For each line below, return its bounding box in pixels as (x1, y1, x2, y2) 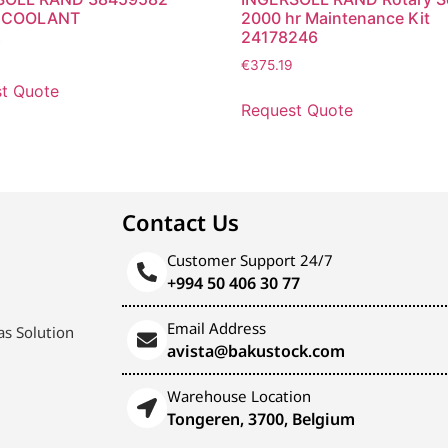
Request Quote (240, 99, 353, 120)
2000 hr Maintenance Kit (240, 8, 430, 29)
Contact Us (122, 207, 239, 237)
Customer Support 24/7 (167, 249, 333, 270)
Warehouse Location (167, 385, 311, 406)
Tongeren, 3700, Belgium (167, 407, 355, 430)
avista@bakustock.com (167, 339, 345, 362)
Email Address (167, 317, 266, 338)
